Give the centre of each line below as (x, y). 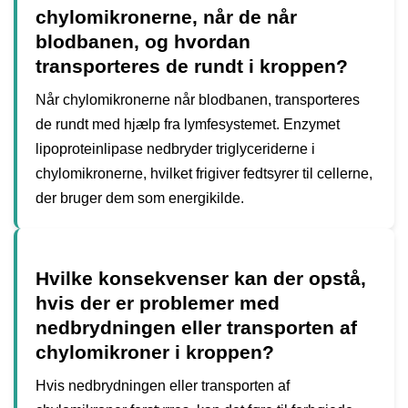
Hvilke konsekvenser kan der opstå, (201, 278)
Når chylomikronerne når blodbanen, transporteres (198, 99)
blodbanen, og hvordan (143, 41)
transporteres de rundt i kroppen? (192, 66)
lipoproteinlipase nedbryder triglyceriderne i (175, 148)
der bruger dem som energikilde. (140, 198)
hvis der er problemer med (158, 302)
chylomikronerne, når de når (166, 16)
